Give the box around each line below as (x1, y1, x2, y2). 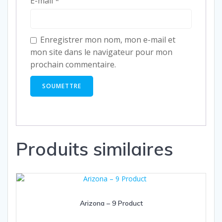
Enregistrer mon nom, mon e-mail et (40, 34, 175, 46)
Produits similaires (16, 137, 173, 160)
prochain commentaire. (30, 59, 116, 70)
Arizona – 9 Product (79, 198, 143, 208)
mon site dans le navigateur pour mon (30, 47, 172, 58)
